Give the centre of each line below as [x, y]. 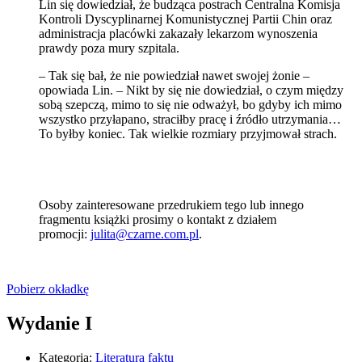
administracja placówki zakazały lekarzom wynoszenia [178, 34]
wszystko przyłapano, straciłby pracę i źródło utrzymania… [190, 120]
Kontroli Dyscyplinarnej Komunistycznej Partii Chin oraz [185, 19]
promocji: [65, 234]
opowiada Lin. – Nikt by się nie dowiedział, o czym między [191, 90]
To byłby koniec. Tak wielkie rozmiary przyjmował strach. [188, 134]
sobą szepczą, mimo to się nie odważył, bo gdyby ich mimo [190, 105]
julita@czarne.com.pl [145, 234]
